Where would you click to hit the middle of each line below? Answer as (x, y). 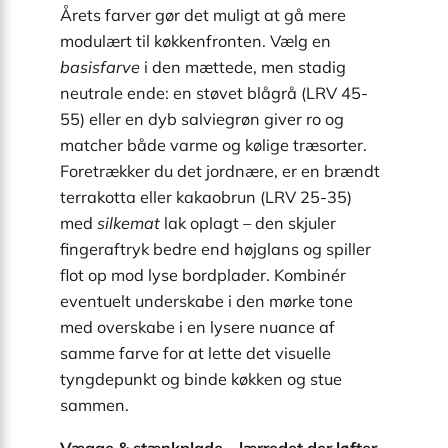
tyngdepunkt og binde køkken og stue (201, 379)
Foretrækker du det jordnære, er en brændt (220, 171)
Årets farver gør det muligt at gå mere (203, 15)
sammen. (94, 405)
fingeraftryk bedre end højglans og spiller (215, 249)
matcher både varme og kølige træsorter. (213, 145)
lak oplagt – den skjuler (248, 223)
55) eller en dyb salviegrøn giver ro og (202, 119)
